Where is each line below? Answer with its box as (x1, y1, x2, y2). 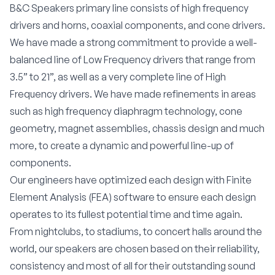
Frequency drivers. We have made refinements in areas (10, 88, 256, 100)
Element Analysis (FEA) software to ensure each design (10, 191, 256, 203)
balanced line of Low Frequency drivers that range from (10, 53, 255, 66)
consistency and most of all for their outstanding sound (10, 260, 255, 272)
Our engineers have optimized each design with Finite (10, 174, 252, 186)
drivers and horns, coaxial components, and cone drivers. (10, 19, 265, 31)
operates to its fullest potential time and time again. (10, 208, 242, 220)
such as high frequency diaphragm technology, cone (10, 105, 242, 117)
